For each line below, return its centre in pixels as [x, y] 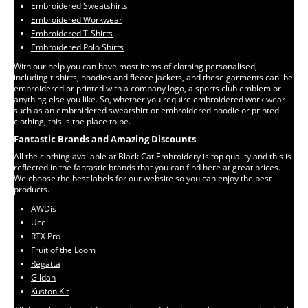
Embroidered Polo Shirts [77, 47]
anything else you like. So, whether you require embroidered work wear [151, 99]
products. [32, 189]
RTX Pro [46, 236]
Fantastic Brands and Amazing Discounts [105, 139]
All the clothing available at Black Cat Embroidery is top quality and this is [153, 156]
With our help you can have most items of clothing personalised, [136, 66]
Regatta [46, 264]
